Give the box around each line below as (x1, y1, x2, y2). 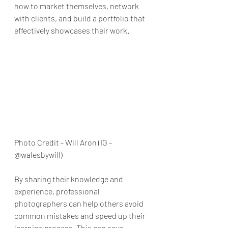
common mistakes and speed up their (14, 211, 147, 221)
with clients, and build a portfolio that (14, 13, 147, 23)
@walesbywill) (14, 150, 63, 160)
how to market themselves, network (14, 1, 140, 11)
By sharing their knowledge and (14, 174, 125, 184)
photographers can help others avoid (14, 198, 145, 209)
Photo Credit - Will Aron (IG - (14, 137, 113, 148)
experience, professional (14, 186, 101, 196)
